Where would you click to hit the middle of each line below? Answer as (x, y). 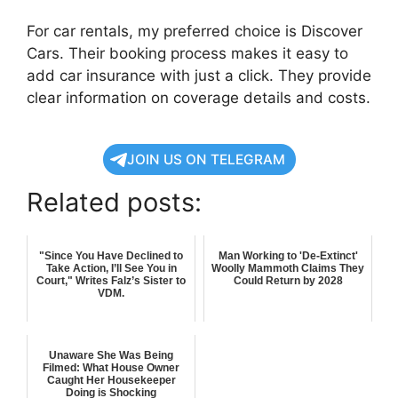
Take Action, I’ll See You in (111, 269)
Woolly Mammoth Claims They (288, 269)
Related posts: (114, 203)
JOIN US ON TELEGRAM (206, 160)
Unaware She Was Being (111, 356)
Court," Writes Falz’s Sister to (111, 281)
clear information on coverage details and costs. (199, 97)
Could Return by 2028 (288, 281)
